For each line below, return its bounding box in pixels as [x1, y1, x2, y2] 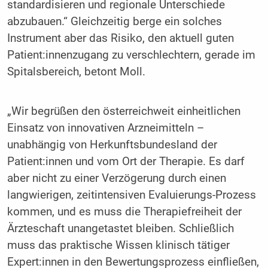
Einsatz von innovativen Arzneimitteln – [7, 121, 204, 135]
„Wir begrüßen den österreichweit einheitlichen [7, 104, 240, 118]
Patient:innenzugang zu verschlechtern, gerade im [7, 48, 255, 62]
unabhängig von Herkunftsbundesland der [7, 138, 217, 151]
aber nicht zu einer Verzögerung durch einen [7, 171, 226, 185]
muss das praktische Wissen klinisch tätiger [7, 238, 230, 252]
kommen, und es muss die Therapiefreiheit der [7, 205, 242, 218]
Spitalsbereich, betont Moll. [7, 65, 145, 79]
